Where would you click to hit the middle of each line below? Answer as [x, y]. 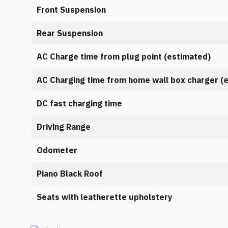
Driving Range [64, 127]
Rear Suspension [70, 33]
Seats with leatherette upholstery [105, 197]
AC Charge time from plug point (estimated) [124, 56]
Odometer [57, 150]
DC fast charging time [80, 103]
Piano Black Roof [70, 174]
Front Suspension [71, 10]
